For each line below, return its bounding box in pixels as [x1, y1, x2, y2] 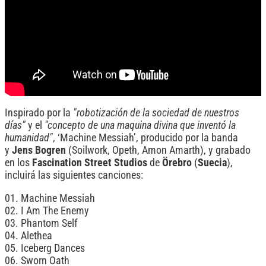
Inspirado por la [5, 106, 71, 119]
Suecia [198, 156, 227, 169]
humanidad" [5, 131, 53, 144]
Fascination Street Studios [32, 156, 147, 169]
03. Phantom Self [5, 217, 78, 229]
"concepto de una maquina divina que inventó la [45, 119, 236, 131]
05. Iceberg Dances [5, 242, 85, 254]
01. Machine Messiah [5, 192, 95, 204]
